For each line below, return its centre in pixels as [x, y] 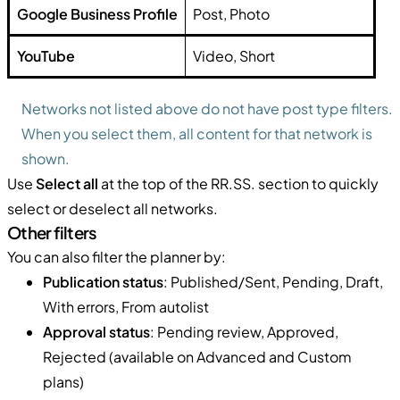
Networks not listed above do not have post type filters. [207, 108]
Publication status [103, 281]
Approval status [96, 331]
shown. [46, 158]
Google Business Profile [97, 13]
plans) [63, 381]
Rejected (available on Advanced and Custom [197, 356]
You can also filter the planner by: [117, 256]
